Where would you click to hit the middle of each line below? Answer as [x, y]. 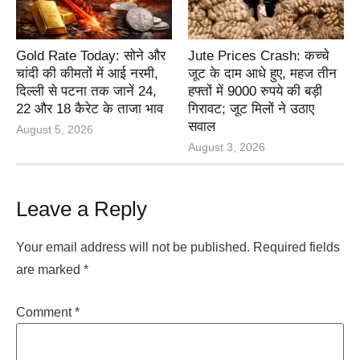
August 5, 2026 [55, 130]
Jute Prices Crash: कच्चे [259, 56]
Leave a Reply [82, 209]
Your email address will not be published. [133, 247]
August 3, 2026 [227, 147]
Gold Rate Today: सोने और [91, 56]
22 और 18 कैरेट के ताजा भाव [90, 109]
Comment [45, 312]
